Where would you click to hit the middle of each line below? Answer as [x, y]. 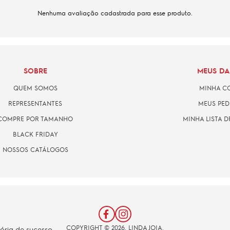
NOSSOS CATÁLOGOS [35, 149]
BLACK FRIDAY [35, 134]
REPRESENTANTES [35, 103]
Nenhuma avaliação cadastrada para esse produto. [115, 13]
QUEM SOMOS [35, 88]
